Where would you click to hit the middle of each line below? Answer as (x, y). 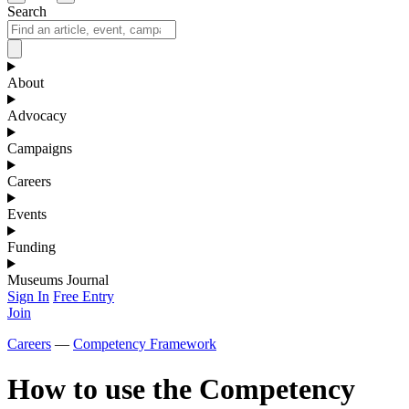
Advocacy (37, 116)
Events (27, 215)
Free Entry (84, 297)
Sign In (28, 297)
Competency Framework (145, 344)
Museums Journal (58, 280)
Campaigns (40, 149)
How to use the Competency (181, 388)
